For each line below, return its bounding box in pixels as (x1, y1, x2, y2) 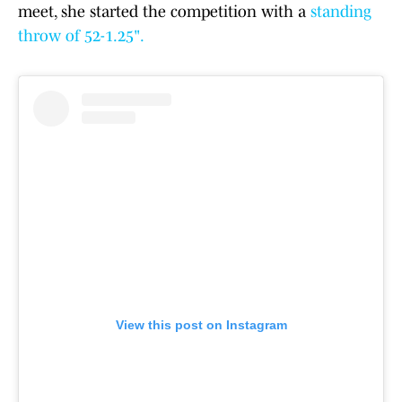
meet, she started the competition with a (18, 3, 310, 22)
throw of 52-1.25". (18, 27, 144, 46)
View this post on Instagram (115, 318, 287, 333)
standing (310, 3, 371, 22)
